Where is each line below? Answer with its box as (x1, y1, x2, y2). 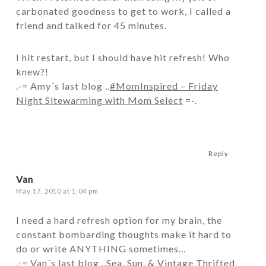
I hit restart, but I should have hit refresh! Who (15, 52, 230, 63)
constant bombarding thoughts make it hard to (15, 229, 232, 240)
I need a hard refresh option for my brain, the (15, 214, 222, 226)
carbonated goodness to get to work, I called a (15, 5, 231, 17)
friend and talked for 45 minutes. (15, 20, 167, 31)
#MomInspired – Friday (109, 80, 218, 91)
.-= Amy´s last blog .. (15, 80, 110, 91)
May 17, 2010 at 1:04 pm (15, 187, 99, 195)
